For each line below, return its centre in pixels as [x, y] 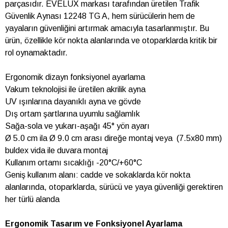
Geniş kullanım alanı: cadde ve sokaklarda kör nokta [98, 175]
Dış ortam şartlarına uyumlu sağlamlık [73, 114]
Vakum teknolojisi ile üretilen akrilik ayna [75, 90]
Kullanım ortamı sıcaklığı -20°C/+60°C [74, 163]
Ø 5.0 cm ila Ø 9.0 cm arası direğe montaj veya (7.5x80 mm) [113, 138]
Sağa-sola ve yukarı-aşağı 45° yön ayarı [77, 126]
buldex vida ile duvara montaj [56, 151]
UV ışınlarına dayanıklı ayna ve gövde [73, 102]
